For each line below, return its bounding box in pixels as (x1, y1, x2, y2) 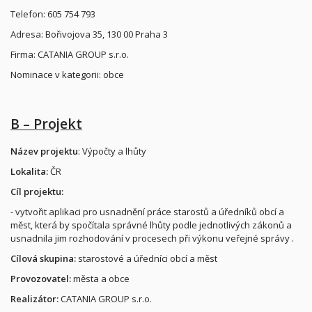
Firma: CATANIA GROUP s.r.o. (10, 47, 129, 61)
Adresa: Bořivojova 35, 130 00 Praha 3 (10, 27, 168, 40)
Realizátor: (10, 292, 58, 305)
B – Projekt (10, 114, 82, 133)
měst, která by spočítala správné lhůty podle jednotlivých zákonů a (10, 219, 292, 231)
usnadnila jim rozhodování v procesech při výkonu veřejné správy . (10, 232, 294, 244)
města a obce (71, 272, 130, 285)
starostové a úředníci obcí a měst (76, 252, 217, 265)
